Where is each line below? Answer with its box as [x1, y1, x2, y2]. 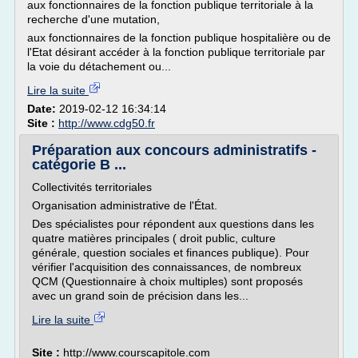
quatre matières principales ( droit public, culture [32, 232, 276, 245]
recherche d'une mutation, [27, 13, 160, 26]
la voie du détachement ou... [27, 60, 171, 73]
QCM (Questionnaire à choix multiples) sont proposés [32, 275, 303, 288]
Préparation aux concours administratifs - [32, 142, 316, 158]
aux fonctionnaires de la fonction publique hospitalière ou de [27, 31, 331, 44]
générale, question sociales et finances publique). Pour [32, 246, 309, 259]
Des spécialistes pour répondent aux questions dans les [32, 217, 314, 230]
